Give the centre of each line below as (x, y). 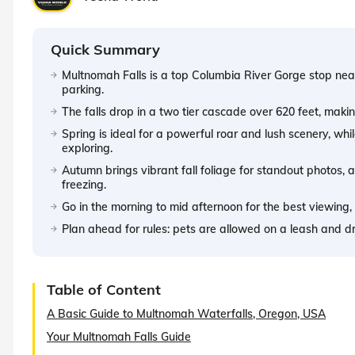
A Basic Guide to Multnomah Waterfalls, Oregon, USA (186, 313)
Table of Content (104, 289)
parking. (83, 89)
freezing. (84, 184)
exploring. (87, 148)
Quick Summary (105, 49)
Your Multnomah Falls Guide (119, 336)
